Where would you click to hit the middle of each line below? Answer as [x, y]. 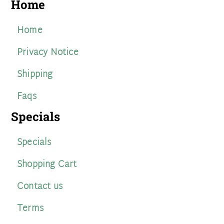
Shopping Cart [47, 164]
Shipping [35, 74]
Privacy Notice [48, 52]
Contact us [40, 186]
